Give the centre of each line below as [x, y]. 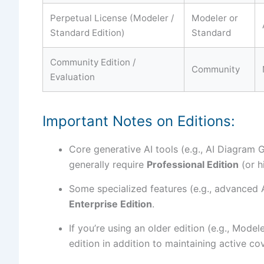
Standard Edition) [88, 32]
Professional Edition [193, 164]
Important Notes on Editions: [139, 121]
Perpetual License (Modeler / [112, 18]
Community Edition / [93, 62]
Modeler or [215, 18]
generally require [108, 164]
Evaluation [72, 77]
